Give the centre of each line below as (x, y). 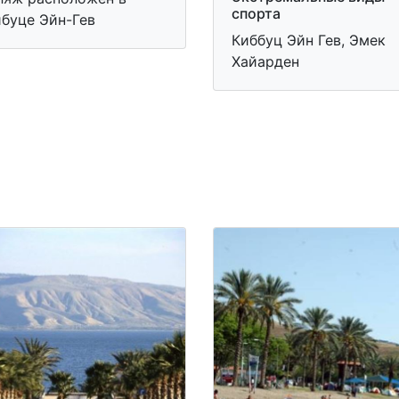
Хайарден (265, 61)
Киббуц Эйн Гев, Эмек (309, 40)
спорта (256, 13)
